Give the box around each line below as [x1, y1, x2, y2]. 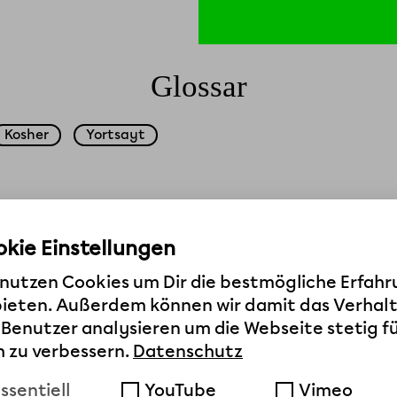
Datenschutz [133, 341, 243, 362]
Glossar [150, 69, 247, 104]
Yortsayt [86, 127, 145, 143]
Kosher [4, 127, 49, 143]
